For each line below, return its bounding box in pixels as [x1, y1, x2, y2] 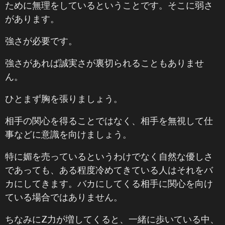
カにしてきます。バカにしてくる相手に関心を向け [5, 178, 213, 189]
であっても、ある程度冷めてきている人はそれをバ [5, 164, 213, 175]
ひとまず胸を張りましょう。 [5, 93, 123, 104]
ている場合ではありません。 [5, 191, 123, 202]
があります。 [5, 13, 59, 24]
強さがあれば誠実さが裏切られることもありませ [5, 57, 204, 68]
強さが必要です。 [5, 35, 77, 46]
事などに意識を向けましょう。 [5, 129, 132, 140]
